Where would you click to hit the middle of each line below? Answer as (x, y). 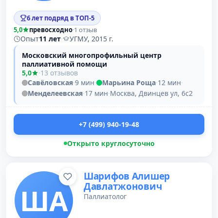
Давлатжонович (123, 186)
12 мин (169, 82)
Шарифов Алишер (127, 176)
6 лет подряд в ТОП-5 (61, 18)
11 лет (50, 39)
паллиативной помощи (64, 64)
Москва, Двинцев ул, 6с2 (151, 93)
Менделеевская (55, 93)
